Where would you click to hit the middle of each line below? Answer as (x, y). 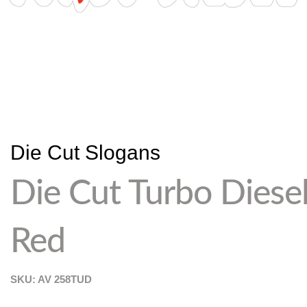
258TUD (73, 279)
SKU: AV (32, 279)
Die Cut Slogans (85, 152)
